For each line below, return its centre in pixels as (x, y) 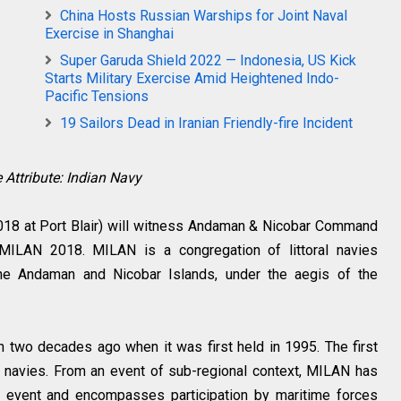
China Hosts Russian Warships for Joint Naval (204, 16)
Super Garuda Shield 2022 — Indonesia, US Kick (208, 60)
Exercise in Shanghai (109, 34)
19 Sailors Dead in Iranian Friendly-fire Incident (206, 123)
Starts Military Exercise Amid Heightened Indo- (192, 78)
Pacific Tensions (97, 96)
